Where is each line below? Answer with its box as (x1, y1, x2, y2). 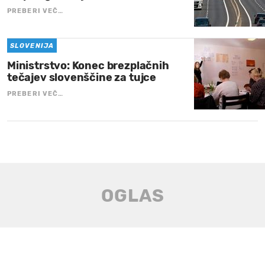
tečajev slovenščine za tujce (7, 71, 156, 85)
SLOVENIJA (10, 42, 54, 50)
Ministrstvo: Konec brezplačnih (7, 59, 169, 73)
